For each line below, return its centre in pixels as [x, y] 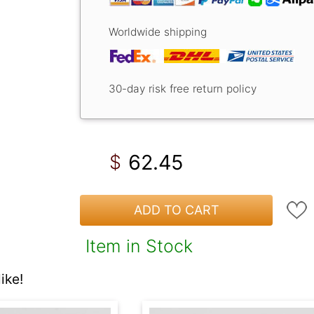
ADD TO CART [176, 210]
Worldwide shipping [158, 32]
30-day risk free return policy [183, 88]
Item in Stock [139, 246]
